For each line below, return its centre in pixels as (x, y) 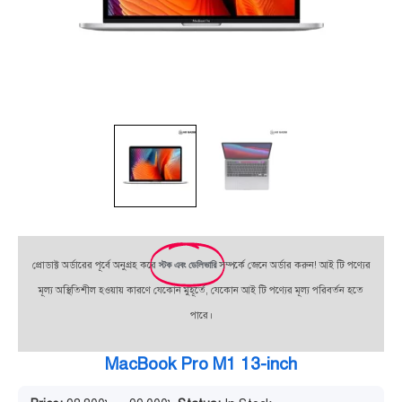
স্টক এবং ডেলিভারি (187, 264)
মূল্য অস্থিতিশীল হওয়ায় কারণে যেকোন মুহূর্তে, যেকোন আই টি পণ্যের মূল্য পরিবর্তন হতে (201, 290)
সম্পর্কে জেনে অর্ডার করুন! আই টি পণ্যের (294, 265)
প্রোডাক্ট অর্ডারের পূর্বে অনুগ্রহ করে (95, 265)
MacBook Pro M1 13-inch (201, 363)
